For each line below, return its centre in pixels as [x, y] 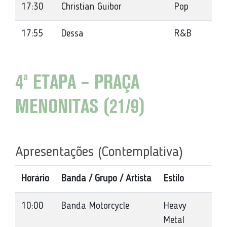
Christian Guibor [91, 7]
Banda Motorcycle [95, 206]
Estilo [174, 179]
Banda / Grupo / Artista [106, 179]
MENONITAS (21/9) [80, 108]
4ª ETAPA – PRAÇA [77, 83]
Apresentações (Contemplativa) [99, 153]
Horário [35, 179]
